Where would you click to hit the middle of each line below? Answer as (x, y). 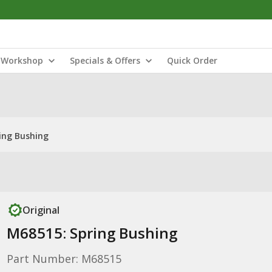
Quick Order (192, 60)
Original (41, 210)
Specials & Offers (105, 60)
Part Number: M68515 (64, 259)
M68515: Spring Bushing (92, 233)
